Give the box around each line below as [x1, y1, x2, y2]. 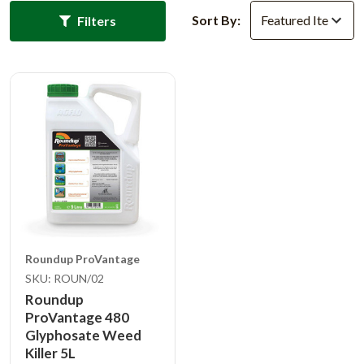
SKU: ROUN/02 [25, 271, 104, 285]
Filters [77, 12, 116, 28]
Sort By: [192, 11, 240, 28]
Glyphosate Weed [25, 326, 141, 344]
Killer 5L [25, 344, 76, 362]
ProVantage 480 [25, 308, 129, 326]
